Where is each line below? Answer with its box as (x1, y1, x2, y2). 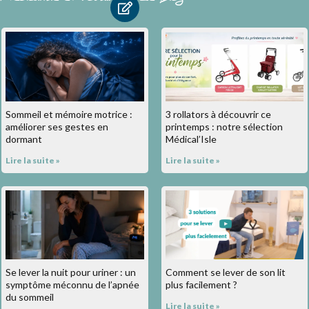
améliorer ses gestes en (6, 120, 108, 132)
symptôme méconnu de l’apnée (6, 278, 139, 290)
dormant (6, 132, 42, 145)
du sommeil (6, 290, 54, 303)
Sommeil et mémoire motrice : (6, 108, 132, 120)
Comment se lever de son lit (165, 266, 286, 278)
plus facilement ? (165, 278, 237, 290)
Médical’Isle (165, 132, 217, 145)
